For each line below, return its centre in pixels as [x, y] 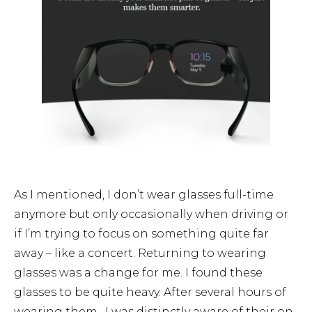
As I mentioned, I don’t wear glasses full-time [144, 195]
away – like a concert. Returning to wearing [140, 253]
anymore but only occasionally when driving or [151, 214]
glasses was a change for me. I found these [138, 273]
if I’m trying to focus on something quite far [141, 234]
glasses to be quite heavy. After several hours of [150, 292]
